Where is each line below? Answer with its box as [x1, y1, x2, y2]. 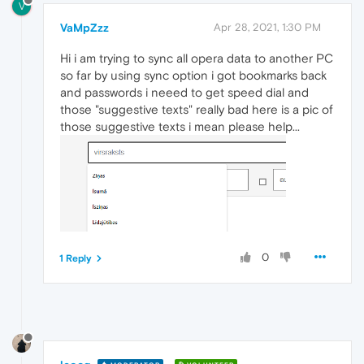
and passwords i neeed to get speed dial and [60, 84, 309, 99]
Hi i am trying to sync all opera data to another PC [60, 50, 333, 65]
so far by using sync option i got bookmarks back [60, 67, 327, 82]
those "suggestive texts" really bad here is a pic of [60, 102, 333, 116]
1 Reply [59, 252, 92, 264]
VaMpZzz [60, 20, 109, 34]
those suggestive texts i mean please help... [60, 119, 300, 133]
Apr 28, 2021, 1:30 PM [214, 20, 321, 33]
